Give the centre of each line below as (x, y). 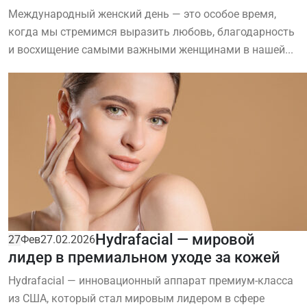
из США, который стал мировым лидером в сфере (136, 299)
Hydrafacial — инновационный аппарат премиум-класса (151, 281)
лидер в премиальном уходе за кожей (144, 258)
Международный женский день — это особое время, (142, 14)
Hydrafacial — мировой (175, 240)
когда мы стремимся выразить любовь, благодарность (151, 32)
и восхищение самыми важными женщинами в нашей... (151, 50)
